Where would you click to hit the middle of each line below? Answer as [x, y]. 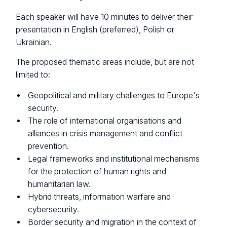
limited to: [33, 75]
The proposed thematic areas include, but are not [105, 62]
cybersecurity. [54, 209]
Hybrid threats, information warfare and [100, 197]
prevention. [49, 146]
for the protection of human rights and [97, 171]
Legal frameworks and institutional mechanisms [114, 159]
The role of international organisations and [105, 121]
